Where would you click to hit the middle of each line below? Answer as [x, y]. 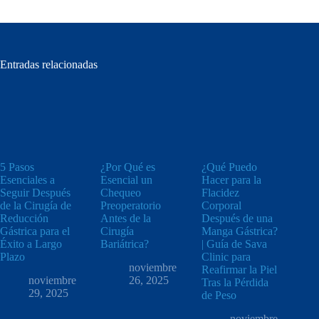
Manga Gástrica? [239, 231]
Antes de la [126, 219]
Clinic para [226, 257]
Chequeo [121, 193]
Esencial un [127, 180]
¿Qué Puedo [229, 167]
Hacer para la [231, 180]
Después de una [237, 219]
